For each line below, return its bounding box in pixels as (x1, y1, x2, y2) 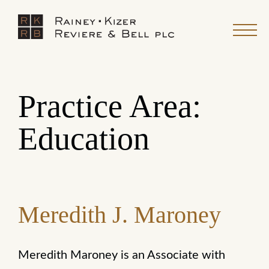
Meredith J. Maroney (18, 201, 221, 228)
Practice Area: (18, 88, 201, 124)
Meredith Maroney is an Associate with (18, 249, 225, 261)
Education (18, 121, 150, 157)
